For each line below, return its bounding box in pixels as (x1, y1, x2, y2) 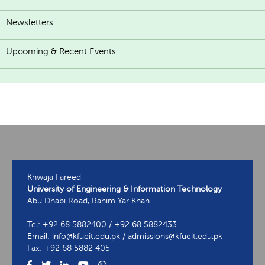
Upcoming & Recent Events (6, 47, 116, 57)
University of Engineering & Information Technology (27, 185, 222, 194)
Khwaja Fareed (27, 173, 81, 182)
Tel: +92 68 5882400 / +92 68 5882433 (27, 220, 177, 230)
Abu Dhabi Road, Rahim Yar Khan (27, 196, 150, 206)
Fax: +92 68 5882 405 (27, 244, 110, 253)
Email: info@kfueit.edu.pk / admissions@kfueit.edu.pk (27, 232, 222, 241)
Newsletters (6, 18, 53, 28)
